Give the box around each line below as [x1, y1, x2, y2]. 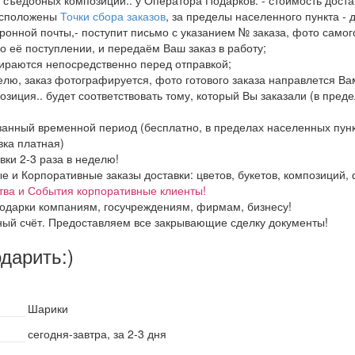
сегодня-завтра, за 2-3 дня [28, 325, 166, 342]
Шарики [28, 300, 68, 316]
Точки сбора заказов [60, 7, 166, 24]
